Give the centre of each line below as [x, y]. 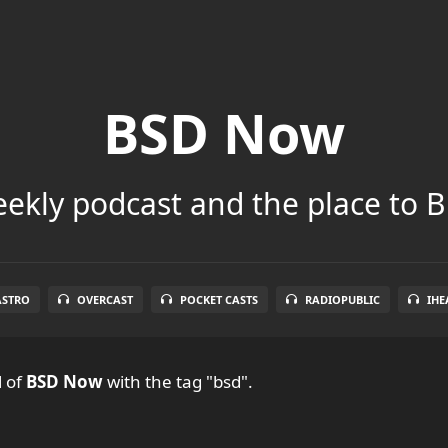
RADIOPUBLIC [342, 299]
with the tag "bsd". [178, 381]
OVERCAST [105, 299]
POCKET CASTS [219, 299]
